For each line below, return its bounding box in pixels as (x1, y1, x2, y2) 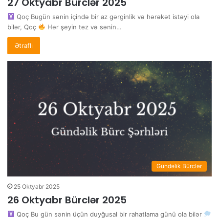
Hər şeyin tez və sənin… (45, 22, 122, 31)
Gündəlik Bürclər (156, 162, 202, 170)
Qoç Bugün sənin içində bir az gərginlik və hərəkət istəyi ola (14, 12, 199, 21)
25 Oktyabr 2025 (14, 182, 60, 190)
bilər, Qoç (7, 22, 38, 31)
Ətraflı (15, 41, 33, 49)
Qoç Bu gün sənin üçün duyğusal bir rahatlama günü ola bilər (14, 210, 204, 218)
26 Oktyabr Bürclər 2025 (7, 193, 127, 207)
